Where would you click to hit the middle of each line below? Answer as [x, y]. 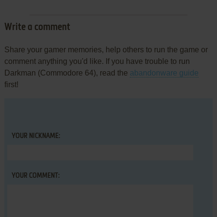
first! [11, 85]
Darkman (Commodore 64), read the [67, 73]
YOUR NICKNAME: [36, 136]
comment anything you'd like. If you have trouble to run [97, 62]
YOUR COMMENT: [35, 176]
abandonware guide [164, 73]
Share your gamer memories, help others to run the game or [106, 50]
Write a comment [37, 28]
